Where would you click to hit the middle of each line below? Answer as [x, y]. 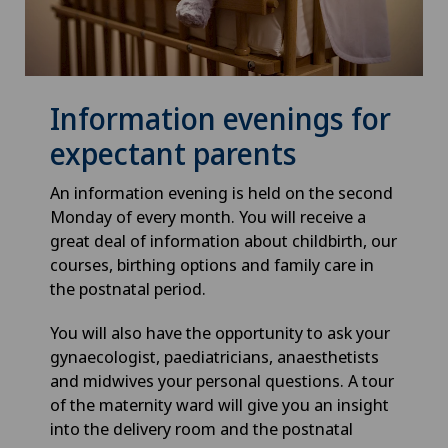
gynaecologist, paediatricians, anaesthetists [214, 356]
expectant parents [173, 153]
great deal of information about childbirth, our [223, 240]
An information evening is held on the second [221, 192]
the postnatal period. [128, 288]
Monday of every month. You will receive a [208, 216]
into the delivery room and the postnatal [201, 428]
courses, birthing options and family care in [212, 264]
